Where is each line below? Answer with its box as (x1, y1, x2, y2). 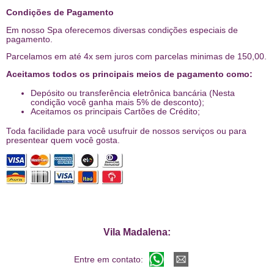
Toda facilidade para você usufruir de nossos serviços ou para (6, 127, 246, 136)
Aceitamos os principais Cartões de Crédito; (31, 107, 200, 117)
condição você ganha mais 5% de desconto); (31, 98, 204, 108)
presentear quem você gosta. (6, 136, 120, 146)
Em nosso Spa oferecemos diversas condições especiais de (6, 25, 238, 35)
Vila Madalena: (103, 226, 171, 238)
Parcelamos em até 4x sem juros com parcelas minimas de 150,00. (6, 52, 267, 61)
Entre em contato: (74, 254, 146, 264)
